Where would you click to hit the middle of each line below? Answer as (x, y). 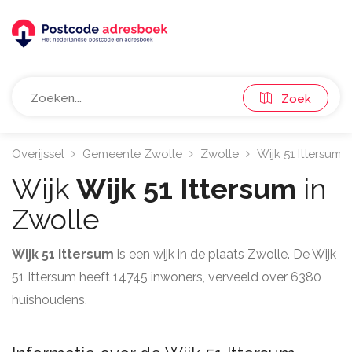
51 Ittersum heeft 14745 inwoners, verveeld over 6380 (167, 277)
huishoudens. (49, 300)
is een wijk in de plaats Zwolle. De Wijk (225, 254)
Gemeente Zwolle (132, 154)
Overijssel (38, 154)
